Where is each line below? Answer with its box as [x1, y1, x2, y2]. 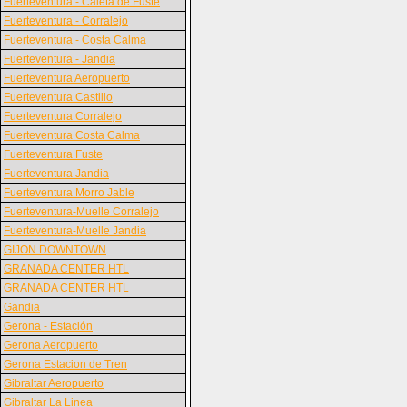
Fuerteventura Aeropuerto [4, 72, 130, 84]
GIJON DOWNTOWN [4, 243, 106, 256]
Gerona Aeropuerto [4, 339, 98, 352]
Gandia [4, 301, 40, 313]
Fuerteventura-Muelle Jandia [4, 224, 146, 237]
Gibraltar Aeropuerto [4, 377, 104, 390]
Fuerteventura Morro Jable [4, 186, 134, 199]
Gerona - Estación [4, 320, 93, 333]
